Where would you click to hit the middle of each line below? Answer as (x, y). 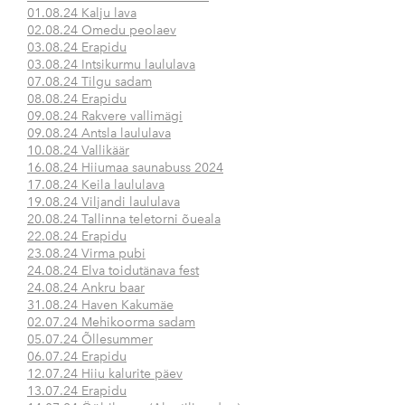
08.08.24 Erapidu (77, 99)
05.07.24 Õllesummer (90, 340)
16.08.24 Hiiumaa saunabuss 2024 (125, 168)
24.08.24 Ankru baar (86, 288)
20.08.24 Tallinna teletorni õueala (124, 220)
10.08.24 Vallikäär (78, 151)
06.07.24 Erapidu (77, 357)
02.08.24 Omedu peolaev (102, 31)
